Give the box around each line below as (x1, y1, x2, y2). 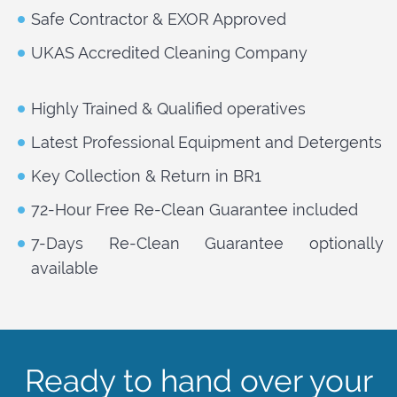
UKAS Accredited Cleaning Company (31, 43, 307, 63)
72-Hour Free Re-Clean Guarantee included (31, 200, 358, 220)
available (31, 259, 98, 278)
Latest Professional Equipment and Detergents (31, 133, 382, 152)
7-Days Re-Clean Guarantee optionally (31, 234, 384, 253)
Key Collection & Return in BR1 (31, 167, 261, 186)
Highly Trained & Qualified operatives (31, 99, 306, 119)
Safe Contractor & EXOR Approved (31, 10, 286, 29)
